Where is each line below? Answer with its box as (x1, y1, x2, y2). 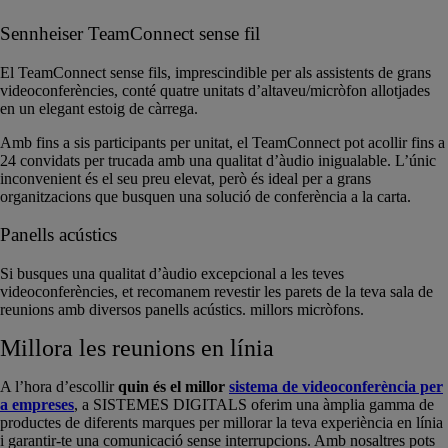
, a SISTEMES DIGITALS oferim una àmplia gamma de (74, 396, 434, 414)
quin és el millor (118, 378, 225, 396)
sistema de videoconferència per (229, 378, 443, 396)
